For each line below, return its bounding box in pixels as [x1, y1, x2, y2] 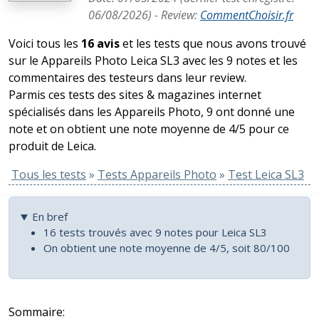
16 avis [81, 36, 120, 52]
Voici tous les [9, 36, 81, 52]
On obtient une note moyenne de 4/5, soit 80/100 [43, 241, 290, 256]
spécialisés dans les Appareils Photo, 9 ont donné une [9, 104, 295, 120]
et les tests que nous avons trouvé [120, 36, 306, 52]
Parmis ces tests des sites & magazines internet [9, 87, 261, 103]
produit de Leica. [9, 138, 96, 155]
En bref [31, 209, 68, 224]
